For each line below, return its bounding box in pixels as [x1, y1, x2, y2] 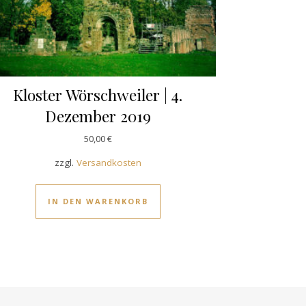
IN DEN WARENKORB [47, 195, 148, 206]
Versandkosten [76, 156, 141, 169]
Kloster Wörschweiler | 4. [13, 83, 183, 105]
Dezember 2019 [44, 105, 151, 126]
